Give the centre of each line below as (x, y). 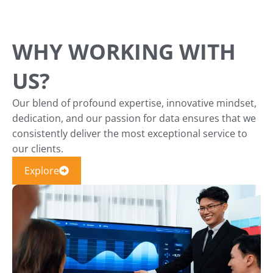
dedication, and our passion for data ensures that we (134, 118)
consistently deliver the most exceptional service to (130, 133)
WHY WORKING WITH (124, 51)
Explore (42, 170)
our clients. (38, 148)
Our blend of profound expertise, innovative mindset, (134, 103)
